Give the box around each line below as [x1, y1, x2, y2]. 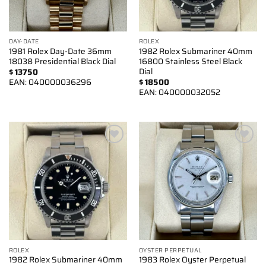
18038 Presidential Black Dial [8, 55, 116, 68]
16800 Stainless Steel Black [138, 55, 242, 68]
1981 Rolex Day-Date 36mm [8, 45, 112, 58]
